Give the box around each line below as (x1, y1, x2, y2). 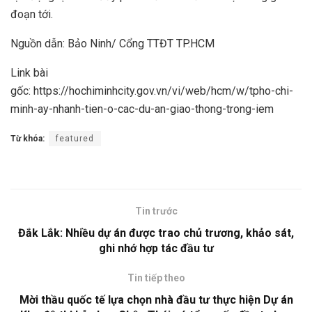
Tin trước (134, 205, 178, 217)
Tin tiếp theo (127, 272, 185, 283)
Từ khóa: (10, 133, 45, 143)
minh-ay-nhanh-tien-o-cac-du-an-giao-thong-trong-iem (10, 102, 274, 116)
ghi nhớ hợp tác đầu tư (98, 241, 214, 255)
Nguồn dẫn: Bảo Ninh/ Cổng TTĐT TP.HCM (10, 36, 214, 50)
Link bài (10, 65, 48, 79)
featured (56, 133, 94, 143)
